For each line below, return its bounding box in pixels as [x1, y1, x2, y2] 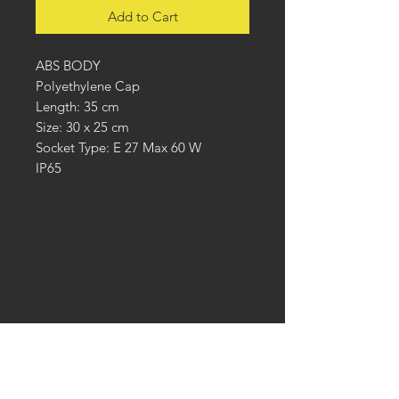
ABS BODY [36, 57, 101, 74]
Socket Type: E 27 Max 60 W [36, 139, 201, 156]
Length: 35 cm [36, 98, 119, 115]
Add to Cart [107, 8, 178, 25]
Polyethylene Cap [36, 77, 140, 94]
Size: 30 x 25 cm [36, 118, 129, 135]
